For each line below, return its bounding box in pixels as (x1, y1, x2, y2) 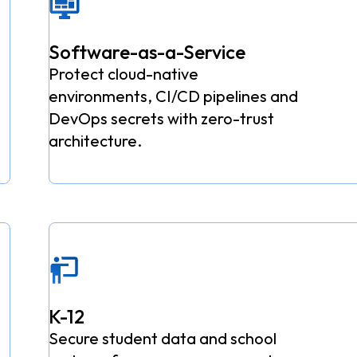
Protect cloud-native (49, 64, 199, 84)
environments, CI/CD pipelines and (49, 86, 299, 107)
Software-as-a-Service (49, 40, 246, 65)
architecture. (49, 131, 143, 151)
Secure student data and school (49, 328, 277, 349)
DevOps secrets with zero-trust (49, 108, 275, 129)
